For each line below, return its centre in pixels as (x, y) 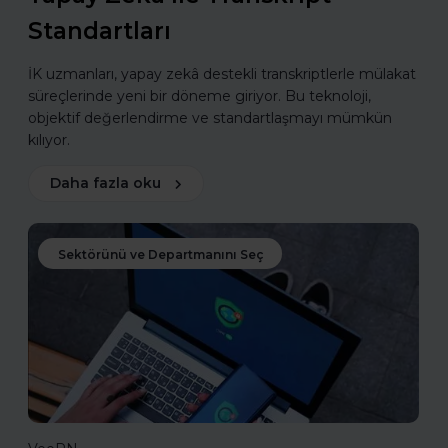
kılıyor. (49, 140)
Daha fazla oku (105, 183)
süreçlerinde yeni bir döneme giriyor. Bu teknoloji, (199, 96)
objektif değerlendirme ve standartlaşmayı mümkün (210, 118)
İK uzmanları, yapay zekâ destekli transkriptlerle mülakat (222, 74)
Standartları (99, 31)
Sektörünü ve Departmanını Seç (160, 255)
